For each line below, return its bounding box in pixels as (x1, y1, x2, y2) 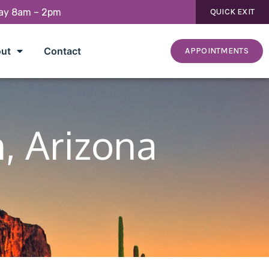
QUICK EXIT (210, 7, 255, 17)
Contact (43, 44, 81, 57)
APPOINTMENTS (185, 46, 249, 56)
